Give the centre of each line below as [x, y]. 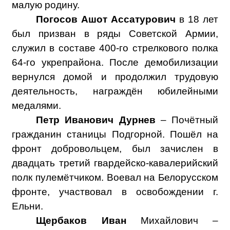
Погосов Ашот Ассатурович [106, 19]
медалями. [36, 106]
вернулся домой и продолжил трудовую [115, 77]
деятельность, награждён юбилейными [115, 91]
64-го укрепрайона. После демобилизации [115, 62]
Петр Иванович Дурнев [96, 120]
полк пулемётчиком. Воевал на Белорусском [115, 177]
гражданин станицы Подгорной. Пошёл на [115, 134]
